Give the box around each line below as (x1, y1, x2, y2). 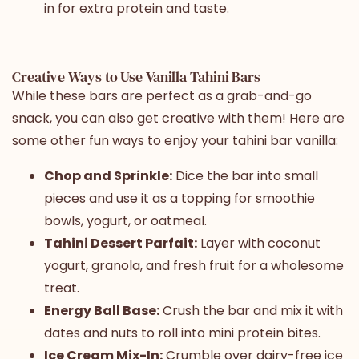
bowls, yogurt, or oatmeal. (44, 211, 207, 230)
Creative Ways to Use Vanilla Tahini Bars (12, 66, 260, 87)
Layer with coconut (197, 233, 321, 252)
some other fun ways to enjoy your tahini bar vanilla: (12, 131, 338, 150)
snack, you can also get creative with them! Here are (12, 108, 345, 127)
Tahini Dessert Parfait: (44, 233, 197, 252)
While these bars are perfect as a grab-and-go (12, 86, 312, 105)
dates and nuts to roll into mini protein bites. (44, 323, 321, 342)
